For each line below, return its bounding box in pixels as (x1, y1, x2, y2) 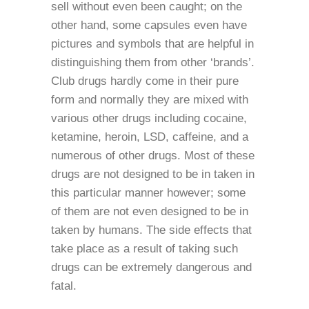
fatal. (51, 279, 77, 292)
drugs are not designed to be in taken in (51, 168, 255, 181)
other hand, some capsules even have (51, 19, 247, 32)
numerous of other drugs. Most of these (51, 149, 255, 162)
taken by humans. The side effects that (51, 223, 252, 237)
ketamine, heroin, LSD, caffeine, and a (51, 130, 248, 143)
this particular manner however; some (51, 186, 246, 199)
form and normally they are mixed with (51, 93, 248, 106)
